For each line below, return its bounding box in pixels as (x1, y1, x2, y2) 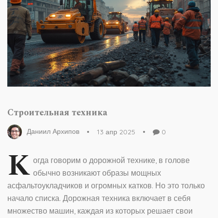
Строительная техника (7, 106, 108, 120)
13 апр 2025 (97, 127, 135, 136)
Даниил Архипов (27, 127, 79, 136)
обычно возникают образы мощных (33, 168, 161, 178)
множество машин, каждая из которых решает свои (7, 206, 193, 216)
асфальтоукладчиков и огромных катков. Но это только (7, 181, 205, 191)
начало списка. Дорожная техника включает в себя (7, 193, 191, 203)
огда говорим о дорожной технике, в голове (33, 155, 190, 165)
